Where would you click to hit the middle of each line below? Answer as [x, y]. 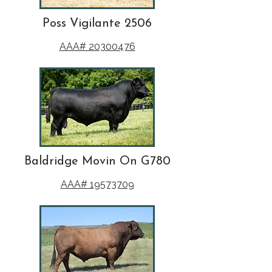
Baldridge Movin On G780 [97, 161]
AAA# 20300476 [97, 46]
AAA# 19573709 [97, 184]
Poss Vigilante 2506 [97, 24]
